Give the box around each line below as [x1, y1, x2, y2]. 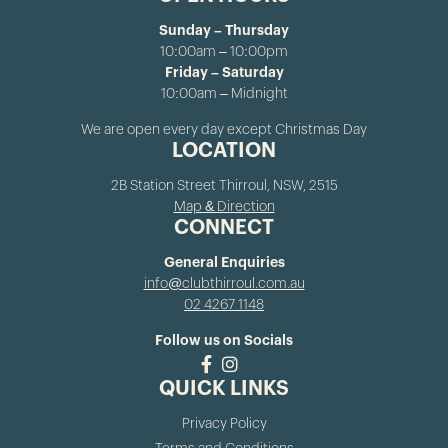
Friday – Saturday [164, 66, 284, 80]
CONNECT [174, 218, 274, 238]
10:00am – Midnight [160, 87, 288, 101]
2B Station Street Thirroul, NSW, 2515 [110, 179, 338, 193]
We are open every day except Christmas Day [81, 123, 367, 137]
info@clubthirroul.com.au [143, 277, 305, 291]
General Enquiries [163, 256, 285, 270]
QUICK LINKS [159, 379, 289, 399]
